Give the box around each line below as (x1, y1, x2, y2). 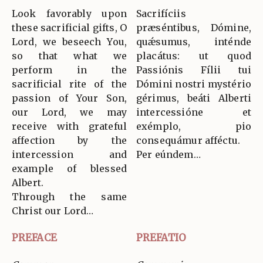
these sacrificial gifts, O (12, 22, 127, 34)
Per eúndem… (136, 149, 201, 161)
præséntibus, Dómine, (136, 22, 251, 34)
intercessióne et (136, 106, 251, 119)
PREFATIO (136, 231, 186, 245)
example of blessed (12, 163, 127, 175)
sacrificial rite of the (12, 78, 127, 90)
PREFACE (12, 231, 57, 245)
